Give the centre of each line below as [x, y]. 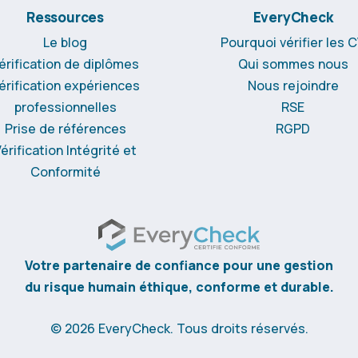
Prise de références [65, 128]
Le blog [65, 42]
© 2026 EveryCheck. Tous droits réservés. [179, 328]
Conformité [65, 171]
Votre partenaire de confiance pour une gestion [179, 265]
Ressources [65, 17]
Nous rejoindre [293, 85]
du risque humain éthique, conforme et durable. [179, 286]
